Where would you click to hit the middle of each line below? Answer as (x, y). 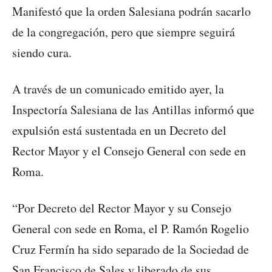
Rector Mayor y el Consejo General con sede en (129, 151)
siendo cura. (42, 53)
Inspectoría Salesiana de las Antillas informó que (133, 110)
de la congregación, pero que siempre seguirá (124, 32)
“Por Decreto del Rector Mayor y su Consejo (122, 208)
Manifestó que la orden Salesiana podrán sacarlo (131, 12)
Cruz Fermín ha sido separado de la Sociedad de (131, 250)
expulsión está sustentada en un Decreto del (119, 131)
